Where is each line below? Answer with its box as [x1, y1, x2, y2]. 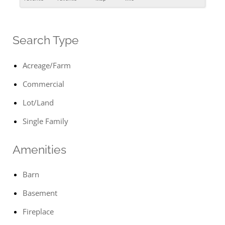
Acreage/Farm [23, 60, 71, 70]
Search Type [13, 34, 79, 47]
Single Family [23, 116, 68, 126]
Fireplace [23, 206, 54, 217]
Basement [23, 188, 57, 198]
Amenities [13, 143, 66, 156]
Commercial [23, 78, 64, 89]
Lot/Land [23, 97, 54, 107]
